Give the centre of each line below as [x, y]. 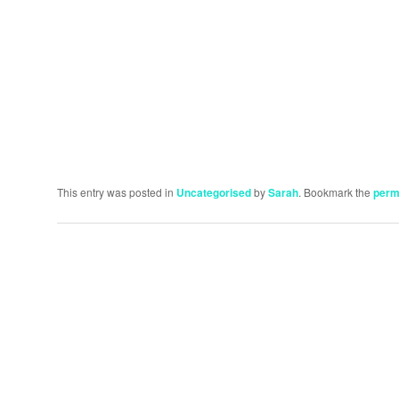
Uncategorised [214, 193]
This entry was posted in [117, 192]
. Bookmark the [336, 192]
